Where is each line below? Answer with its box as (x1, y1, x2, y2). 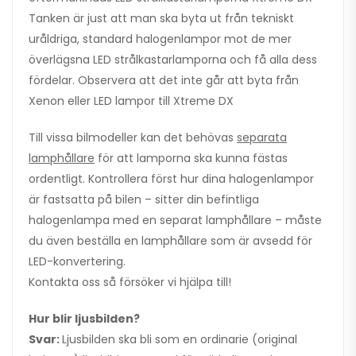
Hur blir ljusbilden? (29, 311, 140, 327)
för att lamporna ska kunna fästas (95, 150, 288, 167)
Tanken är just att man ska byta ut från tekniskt (29, 10, 294, 27)
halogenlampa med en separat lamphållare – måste (29, 212, 322, 229)
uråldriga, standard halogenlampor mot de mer (29, 31, 292, 48)
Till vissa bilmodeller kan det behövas (29, 130, 237, 146)
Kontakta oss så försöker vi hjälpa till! (29, 274, 231, 291)
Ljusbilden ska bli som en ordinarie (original (62, 331, 297, 348)
